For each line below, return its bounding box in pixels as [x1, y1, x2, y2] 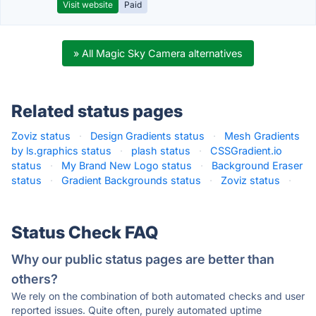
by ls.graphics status [11, 145, 111, 157]
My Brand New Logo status [61, 159, 192, 171]
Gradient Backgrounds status [61, 174, 201, 186]
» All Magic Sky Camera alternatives [73, 47, 243, 59]
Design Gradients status [90, 130, 205, 142]
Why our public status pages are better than [11, 252, 274, 267]
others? [11, 272, 58, 286]
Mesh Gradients [224, 130, 300, 142]
